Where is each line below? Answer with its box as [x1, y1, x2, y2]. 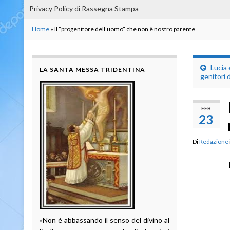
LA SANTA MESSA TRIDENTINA [40, 65, 145, 73]
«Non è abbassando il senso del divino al [40, 215, 169, 224]
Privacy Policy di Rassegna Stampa [29, 4, 139, 13]
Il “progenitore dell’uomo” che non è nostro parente [54, 25, 195, 33]
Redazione [199, 137, 228, 145]
